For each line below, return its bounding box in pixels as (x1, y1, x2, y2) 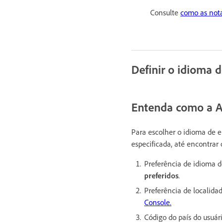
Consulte (150, 7, 180, 18)
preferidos (144, 170, 178, 181)
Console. (144, 197, 171, 208)
